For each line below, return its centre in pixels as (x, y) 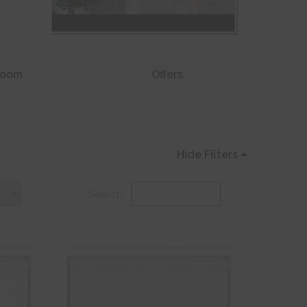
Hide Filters (207, 155)
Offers (167, 74)
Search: (106, 195)
